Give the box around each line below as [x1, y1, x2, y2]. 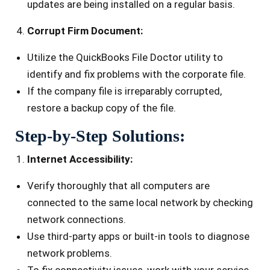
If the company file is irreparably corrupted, [27, 85, 222, 98]
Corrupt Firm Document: [27, 25, 143, 37]
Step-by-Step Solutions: [15, 127, 185, 146]
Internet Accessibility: [27, 153, 133, 166]
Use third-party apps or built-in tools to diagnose [27, 230, 250, 243]
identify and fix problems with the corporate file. [27, 68, 246, 81]
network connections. [27, 213, 126, 226]
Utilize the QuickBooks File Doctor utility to [27, 51, 223, 64]
